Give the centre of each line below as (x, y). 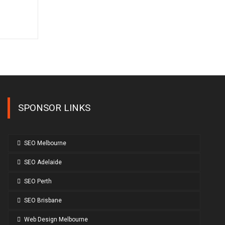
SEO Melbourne (45, 143)
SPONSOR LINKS (54, 108)
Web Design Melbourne (56, 220)
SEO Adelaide (43, 162)
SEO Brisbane (43, 201)
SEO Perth (38, 182)
